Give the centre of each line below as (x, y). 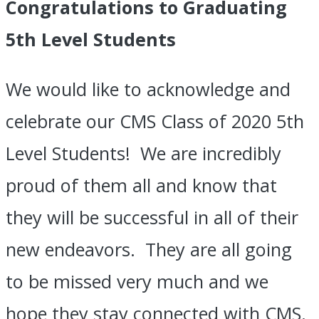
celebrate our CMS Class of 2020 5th (155, 121)
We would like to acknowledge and (148, 89)
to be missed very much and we (137, 281)
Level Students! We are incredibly (143, 153)
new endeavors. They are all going (149, 249)
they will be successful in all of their (152, 217)
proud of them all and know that (141, 185)
